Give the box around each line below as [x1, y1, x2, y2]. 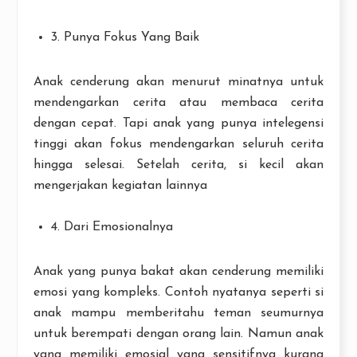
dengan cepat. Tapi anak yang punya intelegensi [33, 117, 324, 131]
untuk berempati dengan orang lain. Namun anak [33, 328, 324, 341]
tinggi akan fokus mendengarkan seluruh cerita [33, 138, 324, 151]
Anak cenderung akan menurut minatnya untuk [33, 76, 324, 89]
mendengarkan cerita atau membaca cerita [33, 96, 324, 110]
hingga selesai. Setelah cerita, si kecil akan [33, 159, 324, 172]
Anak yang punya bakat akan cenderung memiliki [33, 265, 324, 279]
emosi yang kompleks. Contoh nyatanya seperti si [33, 286, 324, 300]
